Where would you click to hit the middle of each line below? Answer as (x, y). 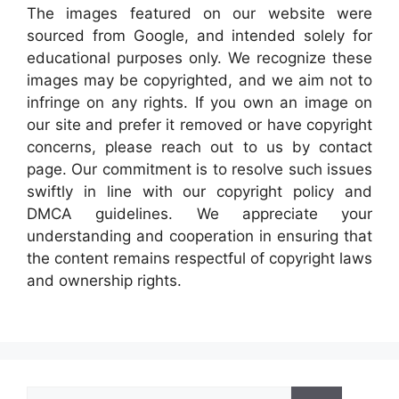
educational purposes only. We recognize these (199, 58)
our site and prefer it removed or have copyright (199, 125)
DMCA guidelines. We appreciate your (199, 214)
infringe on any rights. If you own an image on (199, 103)
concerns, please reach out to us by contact (199, 147)
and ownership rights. (104, 281)
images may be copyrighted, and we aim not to (199, 81)
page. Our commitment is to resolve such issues (199, 170)
